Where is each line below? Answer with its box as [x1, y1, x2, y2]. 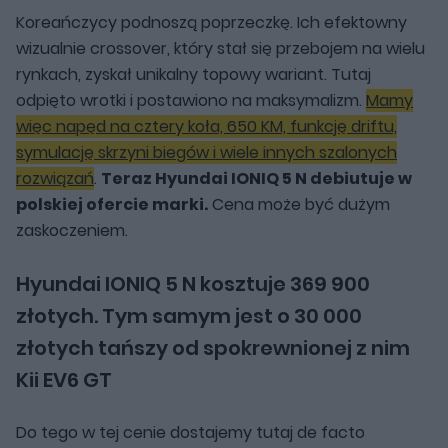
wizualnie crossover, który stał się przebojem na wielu [16, 36, 425, 60]
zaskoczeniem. [16, 218, 128, 242]
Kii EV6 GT [16, 365, 112, 394]
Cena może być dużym [208, 192, 390, 216]
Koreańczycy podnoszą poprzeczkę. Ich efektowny [16, 10, 407, 34]
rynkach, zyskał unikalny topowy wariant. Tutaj [16, 62, 371, 86]
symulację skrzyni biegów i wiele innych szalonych [16, 140, 397, 164]
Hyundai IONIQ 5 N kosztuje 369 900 [16, 269, 370, 298]
